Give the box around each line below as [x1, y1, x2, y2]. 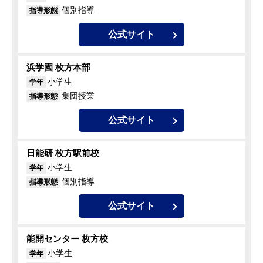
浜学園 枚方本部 [26, 62, 90, 73]
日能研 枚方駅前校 [26, 148, 99, 159]
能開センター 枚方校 [26, 234, 108, 244]
